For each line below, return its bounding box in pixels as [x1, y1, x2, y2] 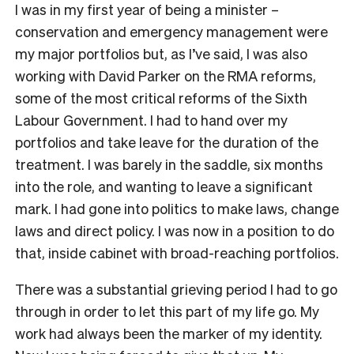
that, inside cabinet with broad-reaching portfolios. [15, 243, 339, 262]
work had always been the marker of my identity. [15, 324, 322, 343]
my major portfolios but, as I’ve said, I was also [15, 44, 307, 63]
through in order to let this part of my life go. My [15, 302, 319, 321]
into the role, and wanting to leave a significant [15, 177, 313, 196]
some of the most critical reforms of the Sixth [15, 88, 307, 107]
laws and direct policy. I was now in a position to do [15, 221, 334, 240]
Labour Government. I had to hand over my [15, 111, 288, 130]
